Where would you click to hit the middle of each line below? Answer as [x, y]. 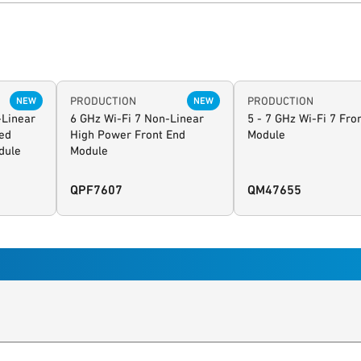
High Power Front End [127, 135]
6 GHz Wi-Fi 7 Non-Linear [137, 118]
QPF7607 [96, 190]
